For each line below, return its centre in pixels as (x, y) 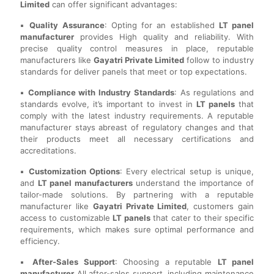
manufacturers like (57, 60)
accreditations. (48, 151)
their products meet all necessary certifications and (137, 139)
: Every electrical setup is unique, (187, 172)
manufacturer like (57, 206)
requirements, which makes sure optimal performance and (137, 230)
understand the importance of (193, 183)
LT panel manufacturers (85, 183)
